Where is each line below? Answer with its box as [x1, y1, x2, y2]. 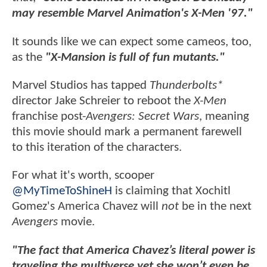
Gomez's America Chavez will [12, 200, 162, 213]
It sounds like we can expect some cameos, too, [12, 35, 252, 48]
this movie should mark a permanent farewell [12, 126, 242, 139]
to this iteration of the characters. [12, 141, 185, 154]
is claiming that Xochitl [112, 185, 231, 198]
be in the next [179, 200, 252, 213]
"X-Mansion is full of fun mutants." [45, 51, 228, 64]
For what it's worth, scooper [12, 169, 154, 182]
